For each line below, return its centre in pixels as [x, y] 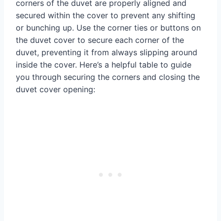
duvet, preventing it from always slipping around [107, 52]
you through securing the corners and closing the [108, 77]
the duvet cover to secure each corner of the [100, 40]
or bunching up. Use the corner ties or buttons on [108, 27]
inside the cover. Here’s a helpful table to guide [104, 64]
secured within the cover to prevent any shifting [106, 15]
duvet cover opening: [55, 89]
